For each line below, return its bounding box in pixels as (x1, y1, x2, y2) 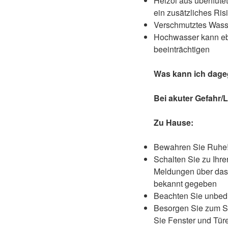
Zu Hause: (154, 117, 193, 129)
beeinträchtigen (154, 43, 210, 55)
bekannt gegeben (154, 178, 217, 190)
